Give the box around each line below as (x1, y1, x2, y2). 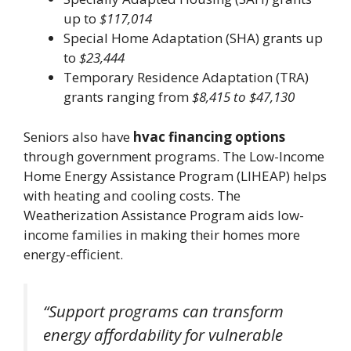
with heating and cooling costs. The (24, 186, 241, 204)
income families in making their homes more (24, 225, 300, 244)
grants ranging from (63, 88, 192, 107)
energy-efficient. (24, 244, 123, 263)
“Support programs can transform (43, 300, 284, 323)
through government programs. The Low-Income (24, 147, 324, 165)
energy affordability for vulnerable (43, 324, 283, 346)
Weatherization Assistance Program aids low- (24, 205, 304, 224)
